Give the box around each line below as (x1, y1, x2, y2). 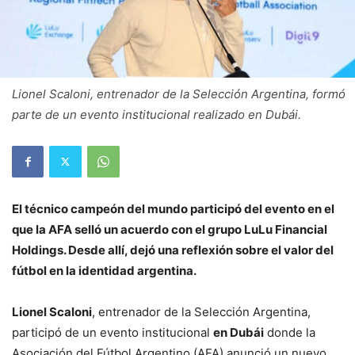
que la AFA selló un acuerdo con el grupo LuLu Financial (12, 221, 327, 237)
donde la (264, 324, 315, 340)
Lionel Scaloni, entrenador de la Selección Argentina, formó (12, 86, 345, 101)
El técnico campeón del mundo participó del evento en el (12, 200, 334, 216)
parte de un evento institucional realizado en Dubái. (12, 106, 301, 122)
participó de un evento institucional (12, 324, 213, 340)
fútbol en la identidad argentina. (12, 262, 197, 278)
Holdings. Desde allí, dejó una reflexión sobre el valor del (12, 242, 334, 258)
